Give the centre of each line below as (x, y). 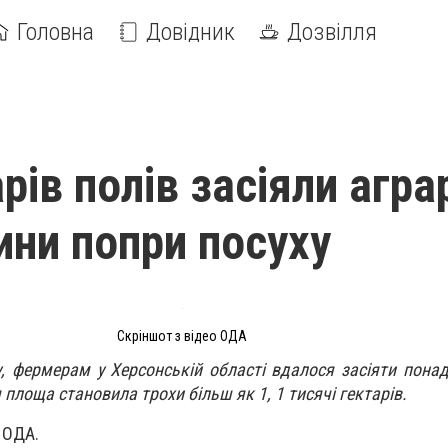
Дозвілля (332, 32)
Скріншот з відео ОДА (182, 336)
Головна (55, 32)
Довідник (190, 32)
